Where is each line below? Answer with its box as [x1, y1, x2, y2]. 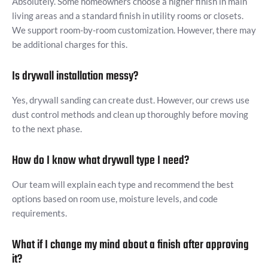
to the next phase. [12, 123, 82, 135]
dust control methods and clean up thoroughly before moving [12, 109, 248, 120]
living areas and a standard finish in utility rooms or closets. [12, 10, 243, 22]
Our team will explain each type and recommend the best [12, 179, 234, 190]
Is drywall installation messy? [12, 67, 138, 86]
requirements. [12, 208, 67, 219]
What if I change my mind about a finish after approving [12, 236, 249, 255]
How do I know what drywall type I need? [12, 151, 189, 170]
